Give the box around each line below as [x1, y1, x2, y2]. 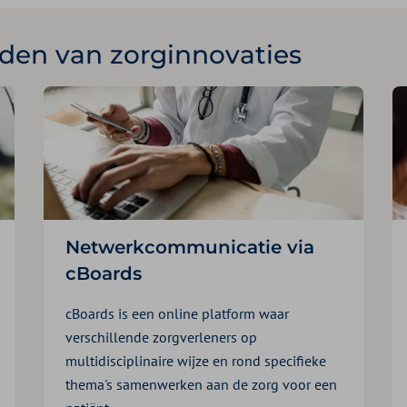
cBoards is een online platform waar [65, 303, 289, 323]
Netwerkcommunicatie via [65, 235, 314, 258]
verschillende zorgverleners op [65, 327, 257, 346]
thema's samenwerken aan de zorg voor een [65, 374, 337, 393]
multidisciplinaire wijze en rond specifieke [65, 351, 326, 370]
